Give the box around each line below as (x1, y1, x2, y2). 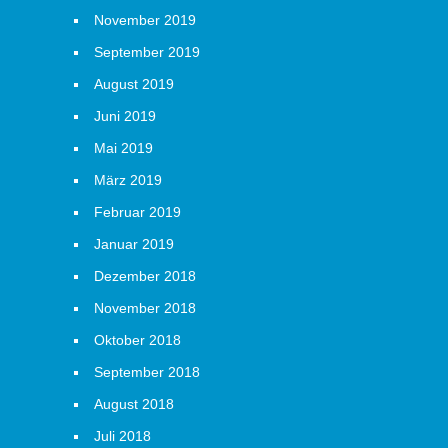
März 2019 (94, 172, 162, 188)
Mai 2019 (94, 140, 153, 156)
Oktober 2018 (94, 332, 181, 348)
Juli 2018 (94, 428, 151, 444)
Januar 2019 (94, 236, 174, 252)
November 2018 (94, 300, 196, 316)
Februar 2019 (94, 204, 181, 220)
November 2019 (94, 12, 196, 28)
